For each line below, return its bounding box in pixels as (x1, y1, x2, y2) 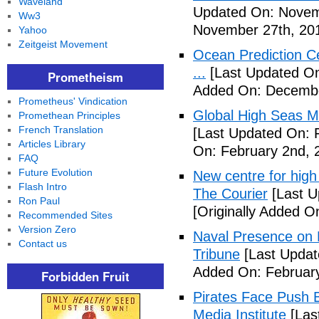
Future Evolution (18, 167, 93, 178)
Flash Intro (18, 181, 67, 192)
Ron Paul (18, 195, 60, 206)
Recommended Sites (18, 209, 113, 221)
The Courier (193, 186, 268, 202)
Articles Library (18, 138, 85, 150)
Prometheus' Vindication (18, 95, 127, 107)
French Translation (18, 124, 103, 135)
